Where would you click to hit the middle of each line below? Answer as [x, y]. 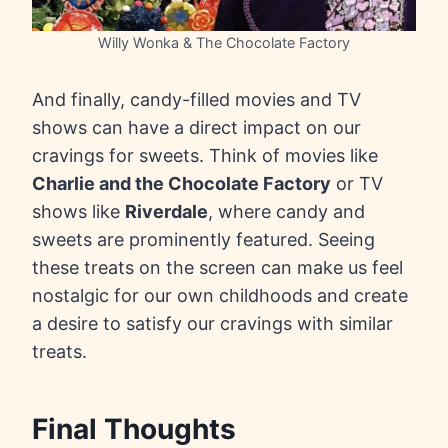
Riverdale [166, 212]
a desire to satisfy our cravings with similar [212, 324]
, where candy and [286, 212]
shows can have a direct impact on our [196, 128]
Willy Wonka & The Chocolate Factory [224, 43]
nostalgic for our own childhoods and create [220, 296]
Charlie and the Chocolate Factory [181, 184]
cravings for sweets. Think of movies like [205, 156]
